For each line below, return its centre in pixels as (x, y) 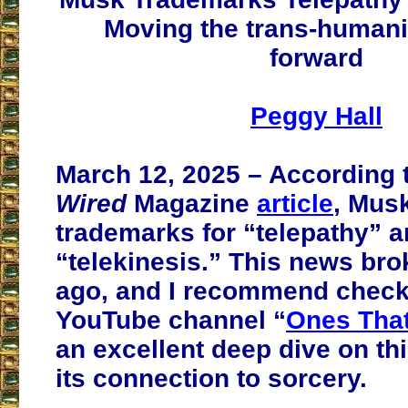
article (295, 204)
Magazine (195, 204)
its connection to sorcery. (211, 379)
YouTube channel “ (171, 321)
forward (316, 58)
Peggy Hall (316, 117)
